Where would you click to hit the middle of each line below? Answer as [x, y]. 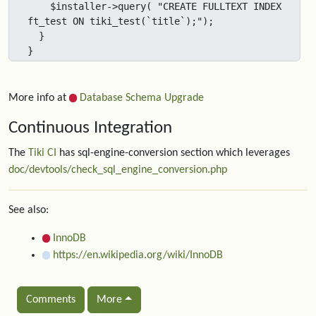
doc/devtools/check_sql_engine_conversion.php [118, 170]
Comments [51, 300]
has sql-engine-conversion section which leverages [173, 153]
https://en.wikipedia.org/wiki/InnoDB [138, 255]
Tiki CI [42, 153]
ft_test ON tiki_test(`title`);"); [121, 21]
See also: [29, 210]
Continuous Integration [90, 128]
